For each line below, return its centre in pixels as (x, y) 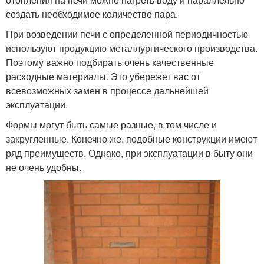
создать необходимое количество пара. (92, 14)
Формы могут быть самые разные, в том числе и (111, 125)
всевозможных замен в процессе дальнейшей (107, 91)
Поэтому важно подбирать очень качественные (110, 62)
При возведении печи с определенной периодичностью (127, 34)
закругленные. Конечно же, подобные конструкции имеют (131, 139)
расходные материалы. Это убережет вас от (103, 77)
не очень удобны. (44, 167)
